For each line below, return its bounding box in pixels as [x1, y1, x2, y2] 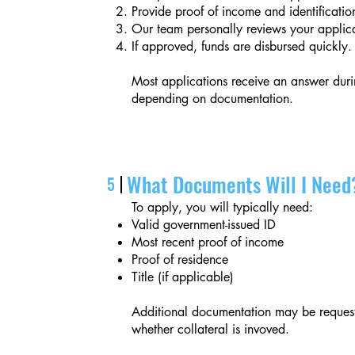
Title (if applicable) [132, 269, 235, 285]
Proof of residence [132, 251, 229, 268]
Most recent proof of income [132, 234, 284, 250]
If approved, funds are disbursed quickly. [132, 38, 353, 55]
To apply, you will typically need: [132, 199, 314, 216]
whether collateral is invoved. [132, 321, 290, 338]
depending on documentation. [132, 90, 294, 107]
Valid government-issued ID [132, 216, 277, 233]
